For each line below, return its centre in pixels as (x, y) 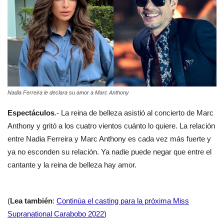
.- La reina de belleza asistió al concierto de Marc (134, 113)
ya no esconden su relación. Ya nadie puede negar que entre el (109, 152)
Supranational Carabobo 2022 (56, 214)
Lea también (31, 201)
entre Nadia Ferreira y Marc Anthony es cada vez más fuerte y (109, 139)
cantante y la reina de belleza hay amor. (72, 165)
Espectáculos (31, 113)
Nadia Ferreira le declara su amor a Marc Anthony (68, 93)
